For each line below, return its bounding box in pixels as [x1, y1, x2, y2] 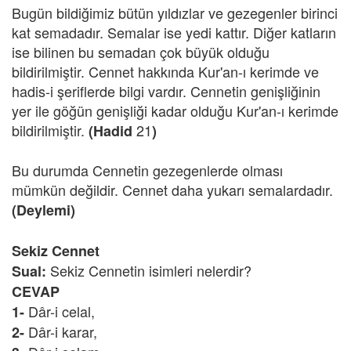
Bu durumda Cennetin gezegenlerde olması [12, 160, 283, 180]
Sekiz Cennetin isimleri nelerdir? [50, 260, 251, 280]
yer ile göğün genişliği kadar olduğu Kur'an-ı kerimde [12, 100, 338, 121]
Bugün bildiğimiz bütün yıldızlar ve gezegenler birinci [12, 2, 338, 23]
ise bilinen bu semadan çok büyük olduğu [12, 42, 270, 62]
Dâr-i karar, [28, 321, 97, 342]
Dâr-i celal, [28, 301, 95, 321]
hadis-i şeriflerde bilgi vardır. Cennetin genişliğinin [12, 81, 320, 101]
